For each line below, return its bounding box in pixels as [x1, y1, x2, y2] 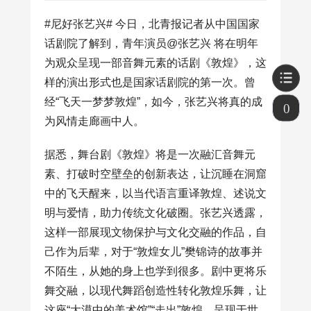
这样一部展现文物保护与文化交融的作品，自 [44, 226, 267, 239]
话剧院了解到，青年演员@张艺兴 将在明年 [44, 37, 258, 50]
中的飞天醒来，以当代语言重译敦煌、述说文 [44, 187, 267, 200]
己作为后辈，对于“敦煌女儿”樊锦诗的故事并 [44, 246, 262, 258]
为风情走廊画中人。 [44, 115, 144, 128]
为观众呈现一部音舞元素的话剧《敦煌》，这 [44, 57, 267, 69]
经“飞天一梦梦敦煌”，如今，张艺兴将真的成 [44, 96, 262, 108]
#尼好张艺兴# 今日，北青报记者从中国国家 [44, 18, 260, 31]
